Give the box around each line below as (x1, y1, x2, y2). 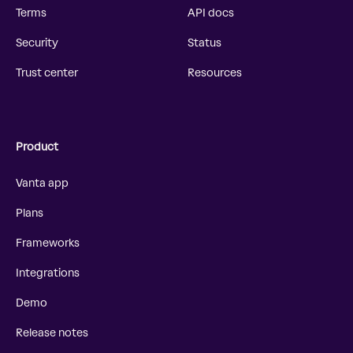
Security (16, 36, 58, 50)
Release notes (16, 326, 88, 340)
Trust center (16, 66, 78, 80)
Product (16, 140, 58, 154)
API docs (188, 6, 234, 20)
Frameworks (16, 236, 80, 250)
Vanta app (16, 176, 69, 190)
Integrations (16, 266, 80, 280)
